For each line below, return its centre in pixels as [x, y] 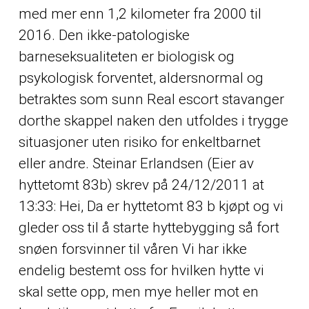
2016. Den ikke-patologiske [104, 36]
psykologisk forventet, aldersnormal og [141, 78]
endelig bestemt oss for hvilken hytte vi [141, 271]
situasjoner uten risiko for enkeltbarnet [139, 142]
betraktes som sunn [82, 100]
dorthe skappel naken [87, 121]
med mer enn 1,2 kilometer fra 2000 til [140, 14]
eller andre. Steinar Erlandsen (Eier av [136, 164]
